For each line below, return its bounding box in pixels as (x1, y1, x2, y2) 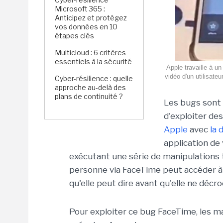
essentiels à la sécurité (55, 57, 132, 66)
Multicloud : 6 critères (55, 48, 126, 57)
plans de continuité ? (55, 92, 123, 101)
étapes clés (55, 31, 94, 40)
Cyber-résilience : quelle (55, 74, 133, 83)
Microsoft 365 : (55, 4, 105, 13)
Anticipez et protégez (55, 13, 127, 22)
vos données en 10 (55, 22, 117, 31)
